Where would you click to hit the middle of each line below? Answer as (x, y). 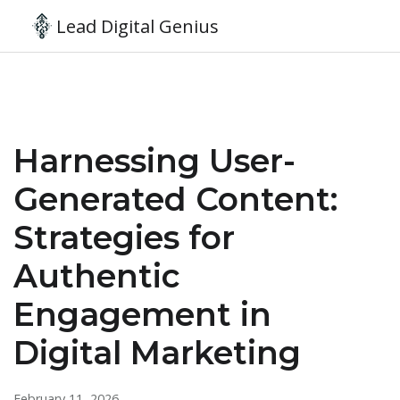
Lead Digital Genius (137, 26)
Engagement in (142, 314)
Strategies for (124, 237)
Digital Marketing (157, 353)
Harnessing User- (154, 161)
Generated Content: (175, 199)
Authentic (97, 276)
